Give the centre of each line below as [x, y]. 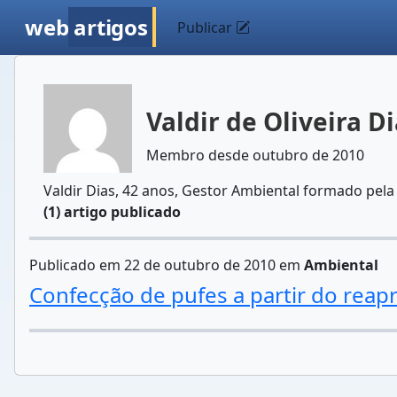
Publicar [207, 27]
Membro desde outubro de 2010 [255, 155]
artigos [111, 27]
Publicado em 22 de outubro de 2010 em [167, 265]
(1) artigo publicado [112, 212]
